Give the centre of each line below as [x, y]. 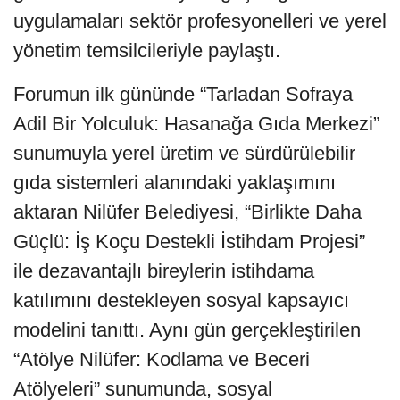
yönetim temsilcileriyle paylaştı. [147, 50]
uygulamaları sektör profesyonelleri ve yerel [200, 21]
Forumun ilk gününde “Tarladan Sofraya [183, 94]
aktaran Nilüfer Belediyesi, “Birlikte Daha [187, 212]
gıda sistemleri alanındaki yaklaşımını [175, 182]
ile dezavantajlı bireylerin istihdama [164, 271]
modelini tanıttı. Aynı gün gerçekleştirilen [187, 329]
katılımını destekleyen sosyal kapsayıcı [181, 300]
